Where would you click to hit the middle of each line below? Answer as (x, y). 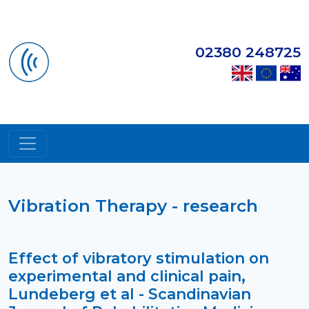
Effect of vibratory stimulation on (139, 258)
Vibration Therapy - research (133, 206)
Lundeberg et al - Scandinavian (130, 294)
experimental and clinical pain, (127, 276)
